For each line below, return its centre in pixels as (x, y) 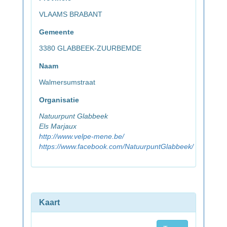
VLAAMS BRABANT (71, 14)
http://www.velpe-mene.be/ (82, 137)
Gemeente (56, 32)
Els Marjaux (58, 126)
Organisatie (59, 100)
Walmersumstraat (67, 82)
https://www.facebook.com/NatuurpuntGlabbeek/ (116, 147)
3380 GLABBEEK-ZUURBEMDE (90, 48)
